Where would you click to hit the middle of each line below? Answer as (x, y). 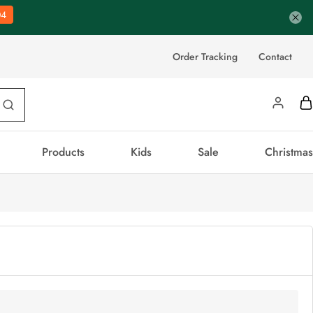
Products (63, 152)
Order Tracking (205, 56)
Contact (275, 56)
